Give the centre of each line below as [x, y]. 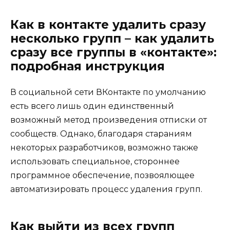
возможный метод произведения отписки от [109, 120]
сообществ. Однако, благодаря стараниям [101, 134]
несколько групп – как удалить [112, 39]
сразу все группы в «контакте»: [113, 53]
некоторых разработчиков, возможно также [104, 148]
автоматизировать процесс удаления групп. [106, 189]
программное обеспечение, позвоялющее [102, 176]
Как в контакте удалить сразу [108, 25]
